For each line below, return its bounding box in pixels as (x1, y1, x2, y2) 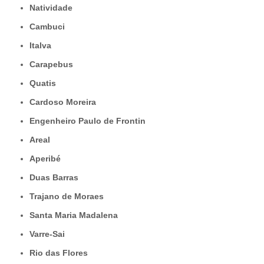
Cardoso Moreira (35, 97, 96, 107)
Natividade (35, 3, 72, 13)
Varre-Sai (34, 229, 65, 239)
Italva (32, 41, 51, 51)
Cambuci (35, 22, 65, 32)
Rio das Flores (35, 248, 88, 258)
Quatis (36, 78, 56, 88)
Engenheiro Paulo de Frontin (35, 116, 146, 126)
